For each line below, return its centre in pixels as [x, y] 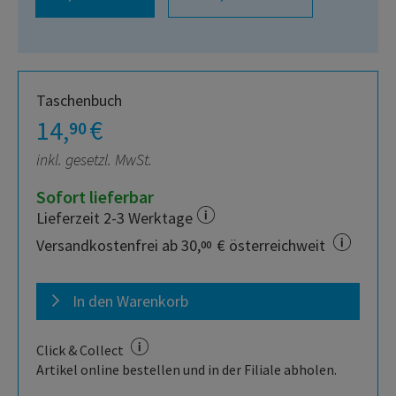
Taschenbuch [79, 101]
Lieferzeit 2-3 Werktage [114, 218]
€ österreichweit [271, 246]
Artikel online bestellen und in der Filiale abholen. [187, 370]
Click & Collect [81, 350]
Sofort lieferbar [95, 197]
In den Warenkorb [130, 301]
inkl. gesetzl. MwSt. [94, 160]
